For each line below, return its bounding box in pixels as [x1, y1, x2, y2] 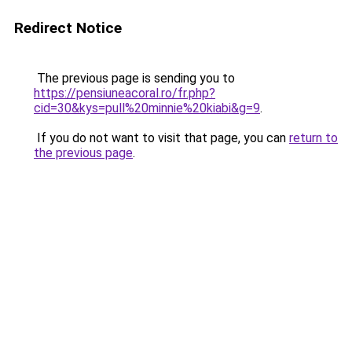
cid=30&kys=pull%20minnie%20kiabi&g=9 [34, 101, 260, 115]
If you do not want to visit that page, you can [34, 130, 289, 145]
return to [289, 130, 338, 145]
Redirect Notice [14, 19, 122, 37]
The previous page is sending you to [34, 71, 235, 86]
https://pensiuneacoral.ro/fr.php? [34, 86, 215, 101]
